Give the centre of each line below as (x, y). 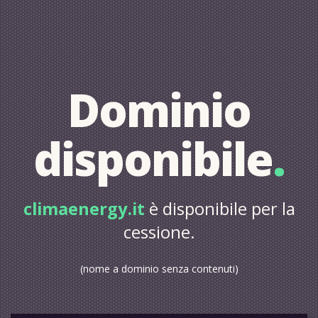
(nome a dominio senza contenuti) (159, 269)
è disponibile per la (220, 209)
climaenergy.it (84, 209)
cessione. (159, 232)
